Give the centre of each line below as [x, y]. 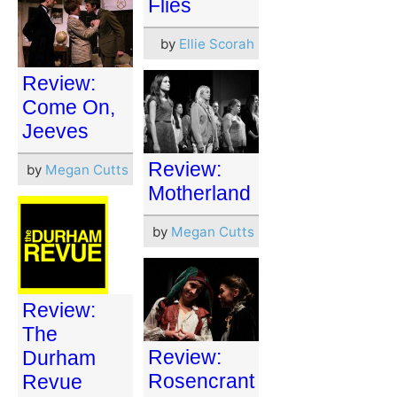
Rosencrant [201, 381]
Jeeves [55, 132]
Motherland [199, 194]
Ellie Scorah [217, 44]
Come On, [69, 108]
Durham [59, 358]
